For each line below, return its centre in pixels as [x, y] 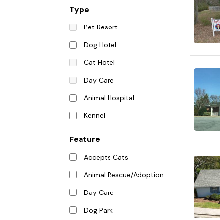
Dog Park [98, 210]
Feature [85, 139]
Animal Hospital [109, 98]
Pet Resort [101, 27]
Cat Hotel [99, 63]
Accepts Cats [106, 157]
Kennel [94, 116]
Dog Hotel [100, 45]
